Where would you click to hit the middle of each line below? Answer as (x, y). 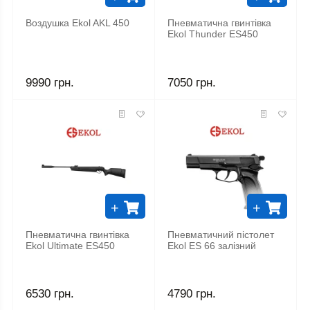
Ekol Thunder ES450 (213, 35)
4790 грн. (192, 293)
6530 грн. (50, 293)
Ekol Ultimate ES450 (70, 246)
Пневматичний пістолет (221, 235)
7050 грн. (192, 82)
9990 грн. (50, 82)
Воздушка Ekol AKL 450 (77, 24)
